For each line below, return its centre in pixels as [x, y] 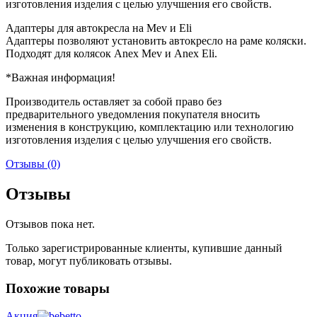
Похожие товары [58, 288]
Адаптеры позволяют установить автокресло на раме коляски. [156, 41]
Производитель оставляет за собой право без [114, 102]
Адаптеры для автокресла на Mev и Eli [99, 28]
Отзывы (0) [33, 164]
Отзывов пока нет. [50, 224]
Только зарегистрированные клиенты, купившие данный [144, 248]
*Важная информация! [60, 78]
